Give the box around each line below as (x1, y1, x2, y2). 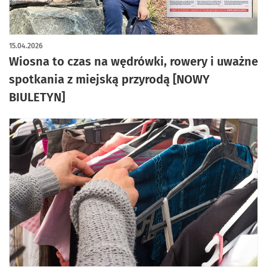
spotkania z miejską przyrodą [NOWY (9, 72, 210, 86)
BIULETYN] (9, 90, 65, 104)
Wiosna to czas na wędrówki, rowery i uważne (9, 54, 258, 69)
